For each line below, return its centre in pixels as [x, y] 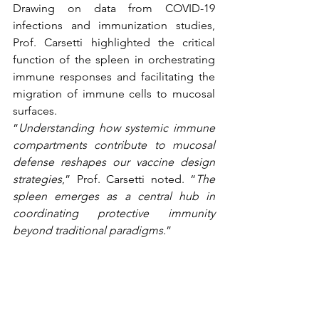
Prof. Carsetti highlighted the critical [114, 42]
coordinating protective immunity [114, 213]
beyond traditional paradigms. [89, 230]
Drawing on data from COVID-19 [114, 8]
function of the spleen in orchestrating [114, 59]
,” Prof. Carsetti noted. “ [129, 179]
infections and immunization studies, [114, 25]
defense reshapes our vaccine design [114, 162]
